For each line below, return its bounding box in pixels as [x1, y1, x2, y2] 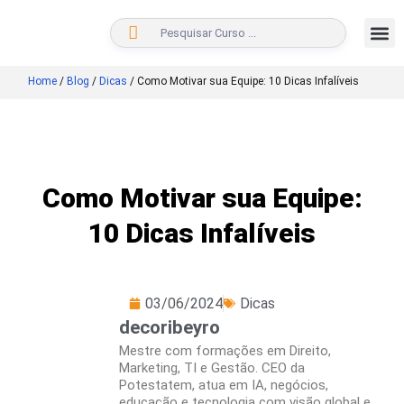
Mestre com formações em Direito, [119, 343, 331, 359]
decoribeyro [119, 317, 220, 338]
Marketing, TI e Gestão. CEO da [119, 360, 305, 376]
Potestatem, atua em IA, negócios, [119, 377, 328, 393]
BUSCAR [346, 26, 400, 40]
